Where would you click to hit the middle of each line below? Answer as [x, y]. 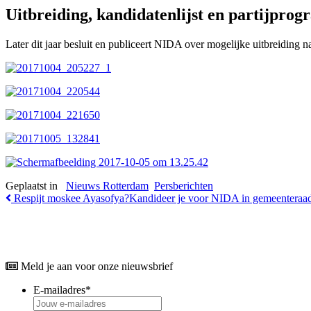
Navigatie [39, 220]
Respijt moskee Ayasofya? [70, 199]
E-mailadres [59, 290]
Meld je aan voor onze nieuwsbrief [95, 267]
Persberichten [184, 186]
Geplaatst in [36, 186]
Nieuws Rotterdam [107, 186]
